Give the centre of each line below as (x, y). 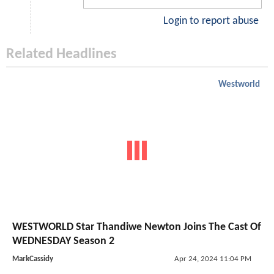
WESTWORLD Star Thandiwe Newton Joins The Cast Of (137, 227)
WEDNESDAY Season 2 (63, 241)
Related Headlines (61, 55)
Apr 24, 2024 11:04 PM (213, 259)
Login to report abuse (211, 21)
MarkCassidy (33, 259)
